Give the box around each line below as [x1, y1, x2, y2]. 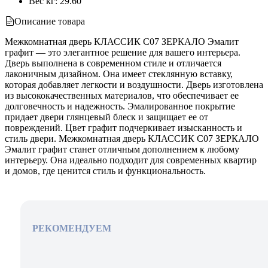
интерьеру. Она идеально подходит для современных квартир [5, 155, 257, 166]
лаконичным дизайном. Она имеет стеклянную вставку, [5, 69, 233, 80]
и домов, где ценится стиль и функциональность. [5, 166, 206, 176]
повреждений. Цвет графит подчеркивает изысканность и [5, 123, 242, 133]
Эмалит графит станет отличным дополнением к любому [5, 144, 239, 155]
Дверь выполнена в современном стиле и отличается [5, 58, 221, 69]
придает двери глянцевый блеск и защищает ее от [5, 112, 208, 123]
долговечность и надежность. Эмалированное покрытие [5, 101, 235, 112]
